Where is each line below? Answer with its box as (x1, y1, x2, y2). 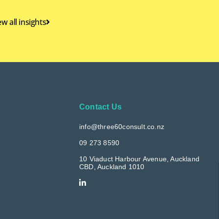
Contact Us (79, 102, 122, 111)
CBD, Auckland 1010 (79, 162, 145, 171)
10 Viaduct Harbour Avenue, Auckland (79, 154, 199, 163)
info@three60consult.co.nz (79, 122, 164, 131)
